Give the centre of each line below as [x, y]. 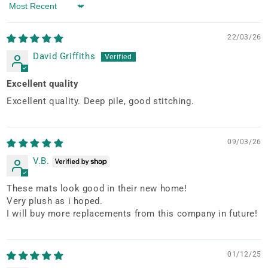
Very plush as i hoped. [55, 201]
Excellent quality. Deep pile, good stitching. [100, 101]
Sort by [22, 11]
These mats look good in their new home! [97, 188]
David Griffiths [64, 56]
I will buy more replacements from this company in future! [132, 213]
